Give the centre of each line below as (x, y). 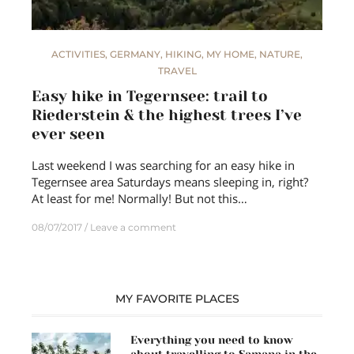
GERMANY (135, 54)
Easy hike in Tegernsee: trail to (150, 96)
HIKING (183, 54)
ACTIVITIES (78, 54)
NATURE (280, 54)
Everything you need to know (212, 339)
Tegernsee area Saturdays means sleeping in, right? (170, 181)
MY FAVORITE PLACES (177, 298)
